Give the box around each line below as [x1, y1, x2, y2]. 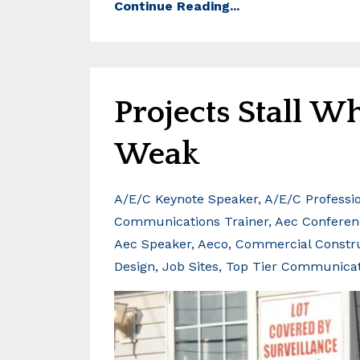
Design [114, 258, 155, 274]
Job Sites [162, 258, 219, 274]
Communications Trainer [114, 213, 268, 229]
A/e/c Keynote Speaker [114, 190, 258, 207]
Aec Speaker [114, 235, 191, 252]
